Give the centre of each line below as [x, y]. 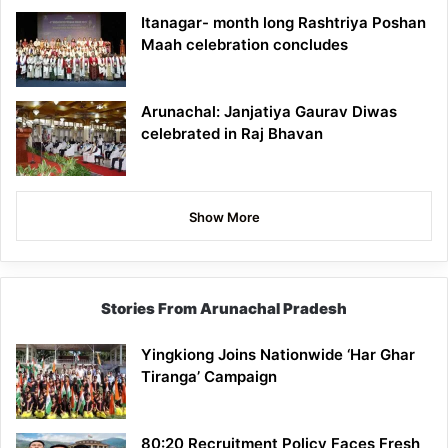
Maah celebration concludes [244, 44]
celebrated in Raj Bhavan [232, 133]
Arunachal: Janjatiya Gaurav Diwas [269, 111]
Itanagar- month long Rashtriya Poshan [283, 22]
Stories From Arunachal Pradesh [224, 308]
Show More [224, 216]
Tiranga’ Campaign [209, 376]
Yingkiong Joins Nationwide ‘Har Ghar [278, 354]
